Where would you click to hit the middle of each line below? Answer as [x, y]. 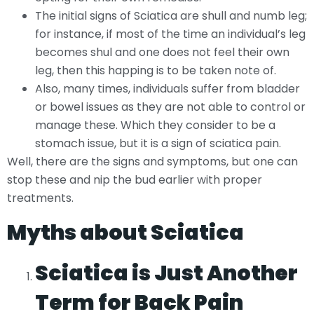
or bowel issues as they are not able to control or [170, 107]
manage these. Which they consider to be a [155, 125]
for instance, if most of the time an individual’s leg [170, 34]
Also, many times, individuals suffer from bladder [168, 89]
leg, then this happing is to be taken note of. [156, 71]
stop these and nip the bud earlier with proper [135, 180]
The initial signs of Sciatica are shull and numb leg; [171, 16]
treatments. [40, 198]
